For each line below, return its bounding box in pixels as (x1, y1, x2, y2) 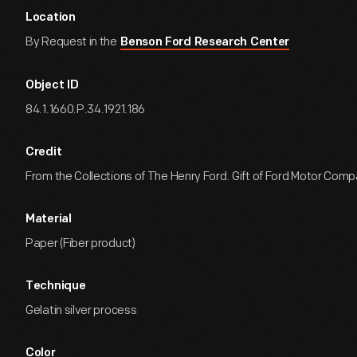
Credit (25, 147, 62, 159)
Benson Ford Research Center (120, 37, 290, 49)
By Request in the (25, 34, 120, 49)
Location (25, 12, 76, 24)
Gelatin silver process (25, 303, 137, 318)
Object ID (25, 80, 79, 92)
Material (25, 214, 72, 226)
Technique (25, 280, 86, 292)
